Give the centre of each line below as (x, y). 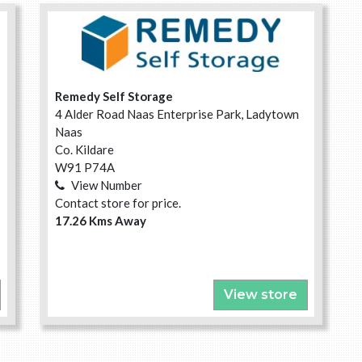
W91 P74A (85, 168)
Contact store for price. (118, 203)
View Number (107, 185)
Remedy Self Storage (114, 97)
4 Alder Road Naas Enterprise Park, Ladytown (177, 114)
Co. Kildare (84, 150)
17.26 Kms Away (101, 221)
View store (261, 294)
